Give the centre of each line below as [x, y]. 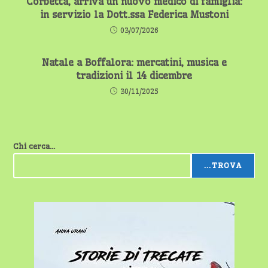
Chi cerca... [34, 146]
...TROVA [223, 166]
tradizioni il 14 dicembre [134, 76]
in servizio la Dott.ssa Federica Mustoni [134, 15]
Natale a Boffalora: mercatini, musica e [134, 63]
